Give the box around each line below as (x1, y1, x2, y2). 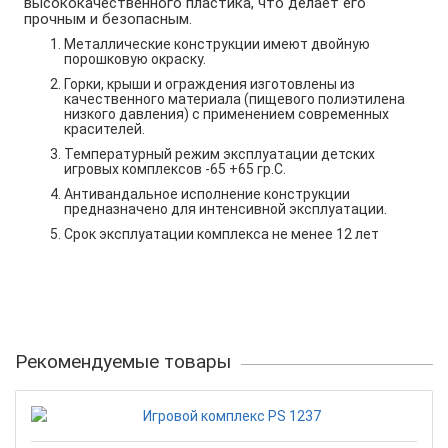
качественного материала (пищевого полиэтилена (64, 90, 405, 107)
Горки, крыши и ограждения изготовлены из (64, 75, 355, 92)
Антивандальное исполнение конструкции (64, 185, 350, 202)
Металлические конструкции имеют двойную (64, 35, 370, 52)
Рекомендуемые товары (15, 349, 231, 373)
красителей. (64, 120, 145, 137)
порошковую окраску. (64, 50, 206, 67)
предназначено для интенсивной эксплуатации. (64, 200, 387, 217)
